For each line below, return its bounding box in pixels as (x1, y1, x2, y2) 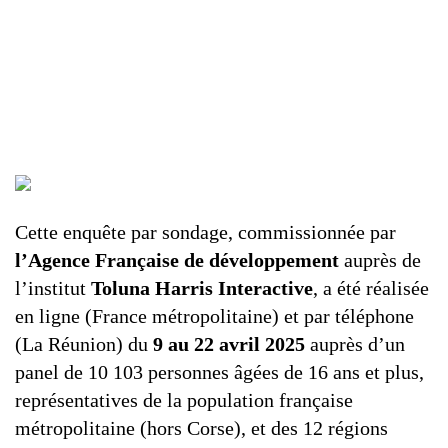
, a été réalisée (313, 277, 429, 299)
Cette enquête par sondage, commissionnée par (15, 221, 396, 243)
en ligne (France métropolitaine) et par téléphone (15, 305, 414, 327)
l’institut (15, 277, 91, 299)
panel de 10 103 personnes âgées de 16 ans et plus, (15, 361, 424, 383)
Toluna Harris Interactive (91, 277, 313, 299)
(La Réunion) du (15, 333, 153, 355)
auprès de (344, 249, 421, 271)
